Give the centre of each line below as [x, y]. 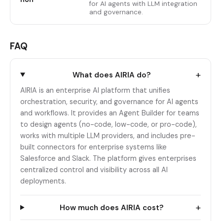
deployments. [43, 181]
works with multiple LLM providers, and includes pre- [108, 136]
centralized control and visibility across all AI [94, 170]
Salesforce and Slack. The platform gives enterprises [108, 159]
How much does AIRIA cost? [112, 207]
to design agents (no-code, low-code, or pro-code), [109, 125]
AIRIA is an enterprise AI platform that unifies [95, 91]
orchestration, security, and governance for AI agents [109, 102]
